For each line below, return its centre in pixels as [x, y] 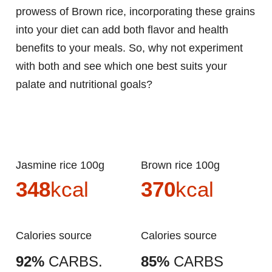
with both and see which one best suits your [121, 66]
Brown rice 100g [184, 165]
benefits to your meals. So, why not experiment [129, 48]
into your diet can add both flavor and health [122, 30]
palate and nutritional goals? [84, 85]
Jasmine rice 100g [63, 165]
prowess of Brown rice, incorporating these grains [135, 12]
